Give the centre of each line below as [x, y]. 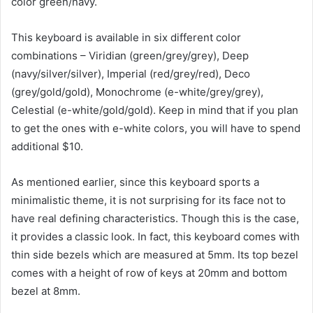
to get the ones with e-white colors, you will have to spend [156, 129]
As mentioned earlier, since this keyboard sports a [135, 182]
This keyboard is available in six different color [126, 38]
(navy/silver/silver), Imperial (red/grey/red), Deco [131, 74]
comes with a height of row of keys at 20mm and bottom [149, 273]
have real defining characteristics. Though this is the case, [155, 219]
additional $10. [47, 147]
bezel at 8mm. [46, 291]
